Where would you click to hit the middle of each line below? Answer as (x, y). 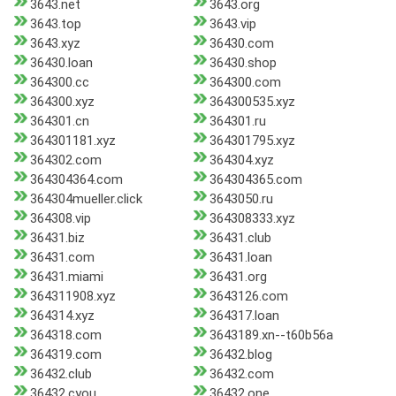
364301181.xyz (73, 141)
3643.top (56, 24)
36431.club (240, 238)
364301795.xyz (252, 141)
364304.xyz (241, 160)
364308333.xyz (252, 219)
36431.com (62, 258)
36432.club (61, 374)
